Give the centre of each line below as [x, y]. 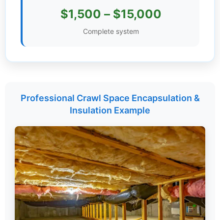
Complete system [111, 31]
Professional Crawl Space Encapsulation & [110, 98]
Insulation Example [110, 110]
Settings [23, 17]
